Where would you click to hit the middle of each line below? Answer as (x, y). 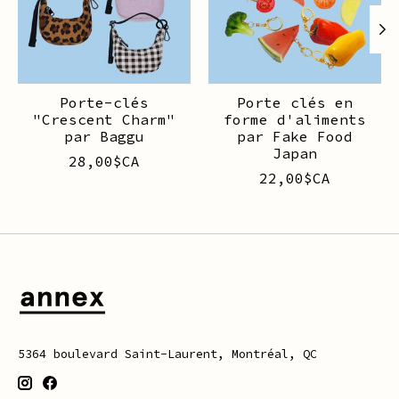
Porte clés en (295, 102)
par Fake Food (295, 136)
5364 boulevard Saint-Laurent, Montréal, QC (167, 354)
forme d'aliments (295, 119)
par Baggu (104, 136)
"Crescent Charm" (104, 119)
